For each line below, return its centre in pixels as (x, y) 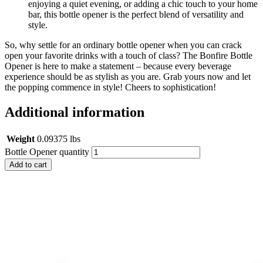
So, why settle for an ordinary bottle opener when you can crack (123, 45)
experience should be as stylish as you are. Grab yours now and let (128, 76)
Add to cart (28, 164)
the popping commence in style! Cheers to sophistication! (110, 87)
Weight (21, 139)
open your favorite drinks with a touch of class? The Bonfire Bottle (129, 55)
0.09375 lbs (59, 139)
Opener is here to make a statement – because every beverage (118, 66)
